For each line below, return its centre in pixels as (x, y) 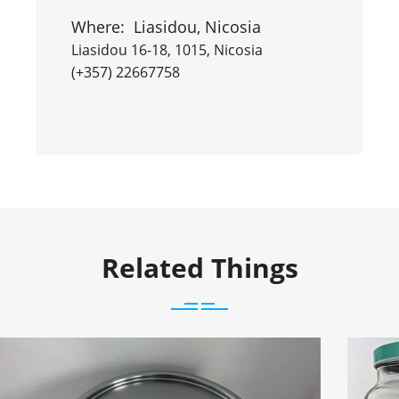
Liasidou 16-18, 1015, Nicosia (167, 49)
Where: (102, 26)
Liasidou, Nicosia (197, 26)
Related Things (199, 267)
